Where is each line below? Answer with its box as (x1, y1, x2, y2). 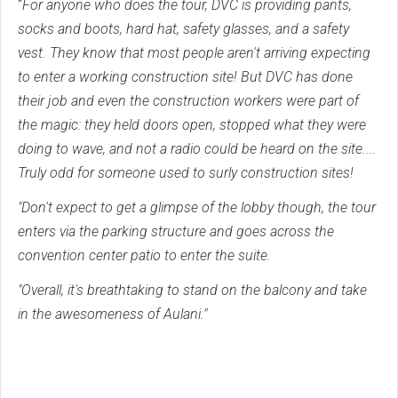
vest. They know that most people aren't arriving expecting (18, 44, 370, 61)
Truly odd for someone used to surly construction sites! (18, 163, 354, 181)
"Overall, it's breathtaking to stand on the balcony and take (18, 281, 367, 298)
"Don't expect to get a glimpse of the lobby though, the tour (18, 198, 376, 216)
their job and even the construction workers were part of (18, 92, 359, 109)
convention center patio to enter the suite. (18, 246, 271, 264)
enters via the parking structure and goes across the (18, 222, 334, 240)
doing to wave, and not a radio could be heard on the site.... (18, 139, 377, 157)
